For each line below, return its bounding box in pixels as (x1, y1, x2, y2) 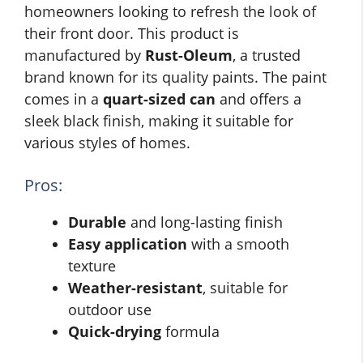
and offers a (216, 89, 301, 109)
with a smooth (187, 234, 289, 254)
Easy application (68, 234, 187, 254)
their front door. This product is (24, 23, 239, 44)
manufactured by (24, 45, 145, 66)
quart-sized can (103, 89, 216, 109)
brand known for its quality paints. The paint (24, 67, 327, 88)
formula (161, 322, 220, 342)
